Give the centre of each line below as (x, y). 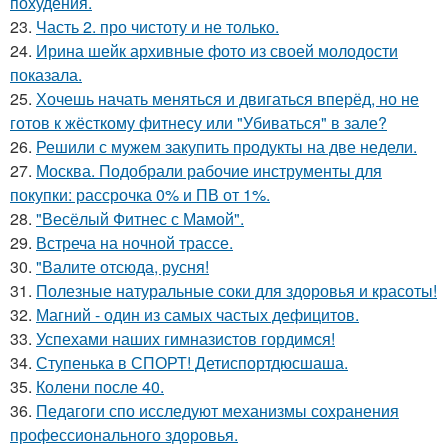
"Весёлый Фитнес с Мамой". (140, 218)
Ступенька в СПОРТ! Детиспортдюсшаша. (192, 362)
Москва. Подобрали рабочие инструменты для (209, 170)
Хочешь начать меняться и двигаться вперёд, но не (227, 98)
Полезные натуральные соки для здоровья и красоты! (236, 290)
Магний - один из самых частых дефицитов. (197, 314)
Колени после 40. (100, 386)
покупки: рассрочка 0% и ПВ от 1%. (140, 194)
